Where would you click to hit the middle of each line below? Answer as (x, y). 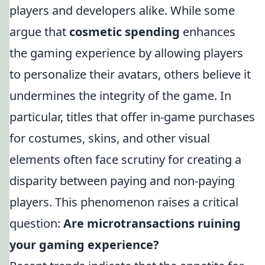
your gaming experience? (84, 245)
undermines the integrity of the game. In (120, 96)
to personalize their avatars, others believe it (130, 74)
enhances (208, 32)
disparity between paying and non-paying (122, 181)
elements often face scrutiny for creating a (125, 159)
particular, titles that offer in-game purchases (132, 117)
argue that (39, 32)
